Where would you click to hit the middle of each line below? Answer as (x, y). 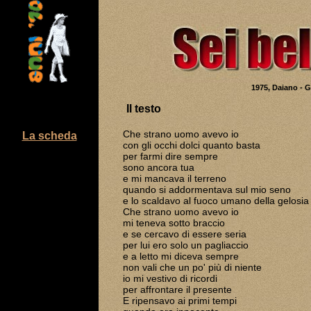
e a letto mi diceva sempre (180, 256)
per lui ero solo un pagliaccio (185, 245)
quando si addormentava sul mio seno (207, 190)
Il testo (144, 109)
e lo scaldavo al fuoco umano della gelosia (216, 201)
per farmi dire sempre (170, 156)
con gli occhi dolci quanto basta (191, 145)
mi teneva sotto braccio (174, 223)
